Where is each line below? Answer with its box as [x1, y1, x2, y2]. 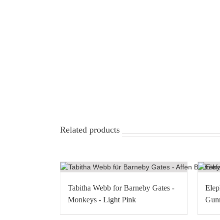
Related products [60, 125, 120, 135]
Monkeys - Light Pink [68, 195, 136, 204]
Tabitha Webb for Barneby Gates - [68, 183, 174, 192]
